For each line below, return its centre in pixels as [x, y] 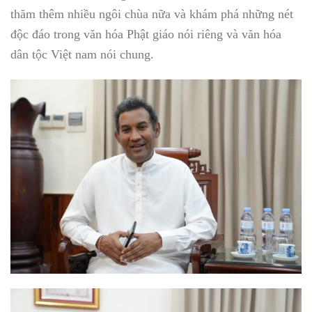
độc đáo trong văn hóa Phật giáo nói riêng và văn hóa [146, 34]
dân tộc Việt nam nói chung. [82, 55]
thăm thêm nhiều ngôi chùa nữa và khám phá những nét [152, 14]
